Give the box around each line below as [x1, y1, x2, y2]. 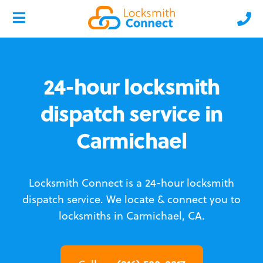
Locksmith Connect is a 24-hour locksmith [29, 176, 234, 190]
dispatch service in [41, 97, 222, 129]
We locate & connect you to [106, 192, 241, 207]
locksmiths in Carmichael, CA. [58, 208, 205, 223]
